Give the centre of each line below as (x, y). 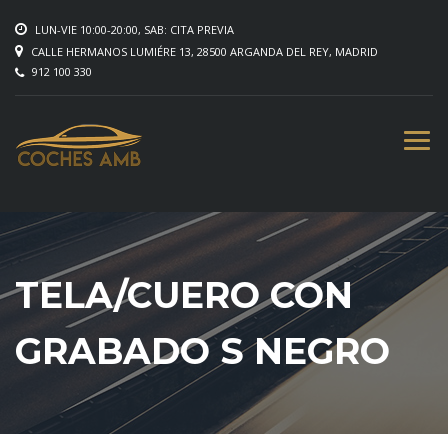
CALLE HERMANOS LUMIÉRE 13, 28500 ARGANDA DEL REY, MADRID (203, 51)
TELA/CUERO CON (184, 295)
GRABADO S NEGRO (202, 351)
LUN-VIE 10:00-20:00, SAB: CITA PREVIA (133, 29)
